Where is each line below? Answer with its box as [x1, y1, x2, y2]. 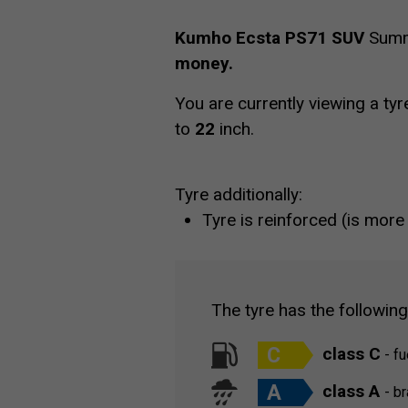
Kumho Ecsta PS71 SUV [175, 27, 364, 48]
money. [175, 53, 233, 74]
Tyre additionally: [175, 184, 302, 205]
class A [322, 381, 384, 402]
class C [322, 343, 381, 364]
